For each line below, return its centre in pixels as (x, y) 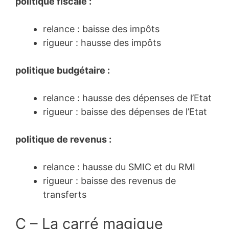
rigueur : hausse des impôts (102, 42)
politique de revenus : (63, 139)
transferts (65, 194)
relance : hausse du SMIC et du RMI (119, 167)
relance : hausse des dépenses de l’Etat (127, 98)
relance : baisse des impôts (101, 29)
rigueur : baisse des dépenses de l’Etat (125, 111)
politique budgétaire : (63, 70)
